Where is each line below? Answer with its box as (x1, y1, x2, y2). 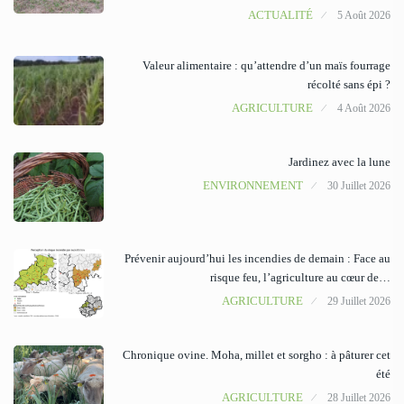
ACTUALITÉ (248, 8, 313, 23)
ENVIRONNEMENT (203, 179, 303, 193)
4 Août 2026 (337, 102, 390, 115)
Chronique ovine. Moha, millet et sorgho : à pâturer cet (123, 348, 390, 363)
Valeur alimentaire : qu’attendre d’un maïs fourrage (142, 59, 390, 73)
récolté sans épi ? (308, 78, 390, 92)
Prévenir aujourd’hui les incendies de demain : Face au (124, 252, 390, 266)
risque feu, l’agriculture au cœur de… (210, 271, 390, 285)
